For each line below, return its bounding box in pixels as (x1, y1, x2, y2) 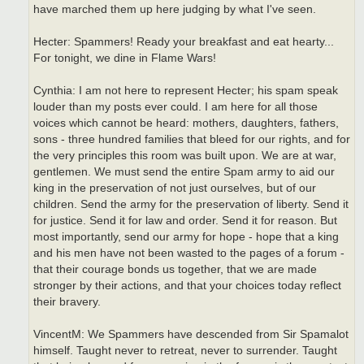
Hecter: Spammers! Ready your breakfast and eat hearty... (33, 35, 334, 48)
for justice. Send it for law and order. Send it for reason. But (33, 214, 337, 227)
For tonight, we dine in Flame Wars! (33, 51, 216, 64)
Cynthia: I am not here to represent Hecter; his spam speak (33, 84, 338, 97)
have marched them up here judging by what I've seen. (33, 2, 316, 15)
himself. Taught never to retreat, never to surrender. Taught (33, 344, 337, 357)
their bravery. (33, 295, 101, 308)
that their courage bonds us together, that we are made (33, 262, 317, 275)
